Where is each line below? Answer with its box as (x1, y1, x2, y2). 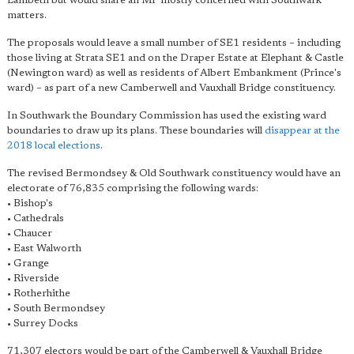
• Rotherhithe (7, 288, 70, 299)
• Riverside (7, 273, 59, 284)
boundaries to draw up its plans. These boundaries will (7, 126, 265, 136)
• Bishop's (7, 198, 53, 209)
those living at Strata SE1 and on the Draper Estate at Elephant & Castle (7, 53, 344, 63)
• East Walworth (7, 243, 81, 254)
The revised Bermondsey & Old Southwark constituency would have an (7, 168, 341, 179)
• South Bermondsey (7, 303, 105, 314)
